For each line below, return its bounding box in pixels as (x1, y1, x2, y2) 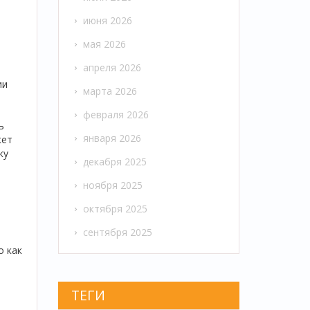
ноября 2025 (82, 179, 143, 192)
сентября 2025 (82, 226, 152, 239)
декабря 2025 (82, 155, 147, 169)
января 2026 (82, 131, 141, 145)
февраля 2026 (82, 108, 149, 122)
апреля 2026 (82, 61, 141, 75)
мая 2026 (82, 37, 126, 51)
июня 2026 (82, 14, 132, 28)
